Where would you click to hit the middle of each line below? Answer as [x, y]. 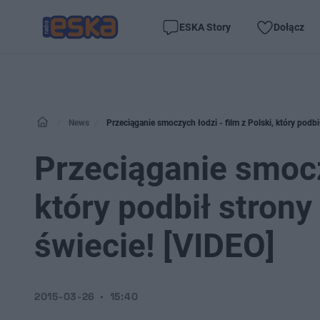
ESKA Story [205, 27]
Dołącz [289, 27]
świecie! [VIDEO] [155, 246]
